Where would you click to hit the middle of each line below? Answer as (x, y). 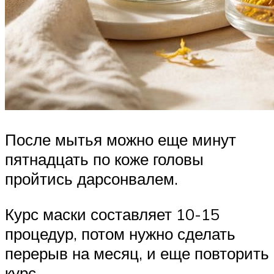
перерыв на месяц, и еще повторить (137, 253)
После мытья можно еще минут (120, 140)
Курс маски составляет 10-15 (112, 214)
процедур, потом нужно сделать (120, 233)
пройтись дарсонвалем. (91, 179)
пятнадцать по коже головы (104, 159)
